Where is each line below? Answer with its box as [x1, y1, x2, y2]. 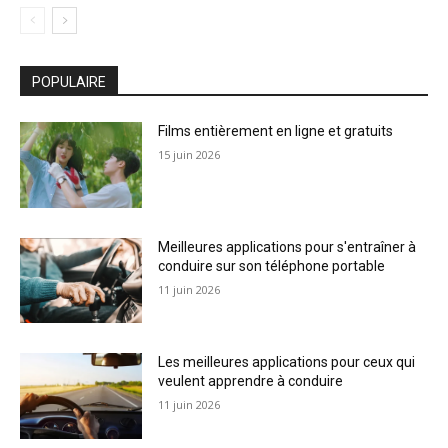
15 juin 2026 [158, 147, 221, 163]
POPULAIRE [32, 74, 106, 91]
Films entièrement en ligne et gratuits [158, 123, 394, 140]
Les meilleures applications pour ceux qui [158, 354, 416, 371]
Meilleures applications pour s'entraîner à [158, 238, 417, 255]
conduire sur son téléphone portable [158, 257, 386, 274]
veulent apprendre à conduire [158, 373, 344, 390]
